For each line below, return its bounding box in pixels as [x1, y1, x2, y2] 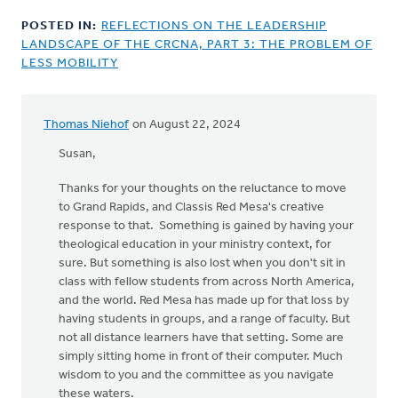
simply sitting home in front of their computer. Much [59, 349, 343, 363]
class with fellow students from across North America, [59, 275, 354, 289]
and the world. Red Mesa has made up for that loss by [59, 293, 349, 307]
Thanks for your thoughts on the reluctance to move [59, 181, 346, 195]
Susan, [59, 147, 96, 161]
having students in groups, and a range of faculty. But [59, 312, 350, 326]
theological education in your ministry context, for [59, 237, 331, 251]
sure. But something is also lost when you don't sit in [59, 256, 346, 270]
